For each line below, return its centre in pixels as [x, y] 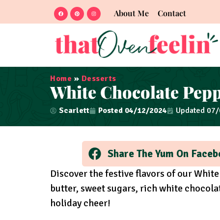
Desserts [99, 79]
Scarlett [74, 111]
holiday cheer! [80, 203]
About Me [131, 13]
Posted [110, 111]
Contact [172, 13]
